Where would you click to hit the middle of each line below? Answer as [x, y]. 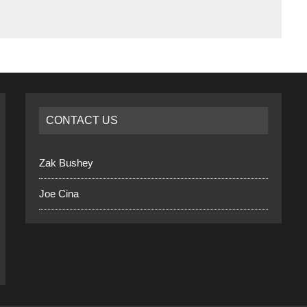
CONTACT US [82, 120]
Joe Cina [59, 193]
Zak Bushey [66, 162]
